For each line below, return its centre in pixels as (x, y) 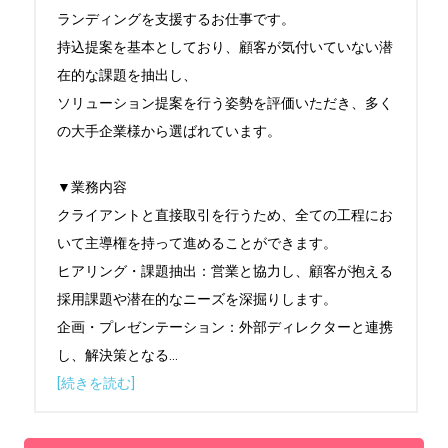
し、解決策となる (113, 355)
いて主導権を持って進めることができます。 (197, 243)
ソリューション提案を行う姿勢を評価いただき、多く (225, 103)
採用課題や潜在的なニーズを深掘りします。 (197, 299)
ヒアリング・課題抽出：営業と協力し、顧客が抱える (225, 271)
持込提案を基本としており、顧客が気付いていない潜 (225, 47)
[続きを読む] (96, 383)
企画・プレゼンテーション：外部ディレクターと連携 (225, 327)
